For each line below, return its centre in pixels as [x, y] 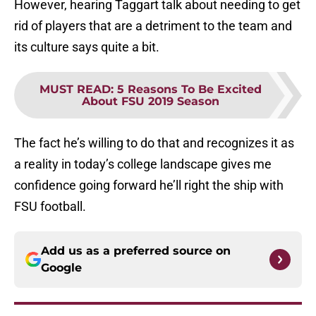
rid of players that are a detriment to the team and [153, 26]
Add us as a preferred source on [136, 251]
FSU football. [50, 207]
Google [61, 268]
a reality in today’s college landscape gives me [143, 164]
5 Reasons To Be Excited [189, 90]
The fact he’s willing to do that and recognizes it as [154, 143]
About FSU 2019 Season [150, 102]
